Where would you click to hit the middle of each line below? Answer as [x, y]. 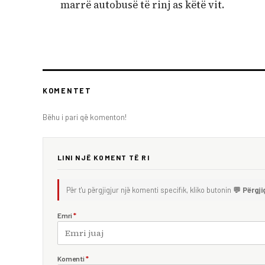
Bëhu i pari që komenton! [85, 117]
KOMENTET [67, 90]
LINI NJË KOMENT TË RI [104, 157]
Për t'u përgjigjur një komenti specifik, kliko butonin [150, 190]
